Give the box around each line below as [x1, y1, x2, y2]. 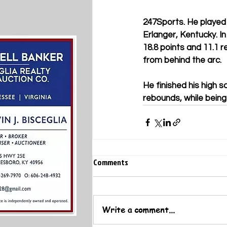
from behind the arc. [143, 56, 221, 65]
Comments [93, 157, 128, 168]
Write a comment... [102, 204, 175, 215]
